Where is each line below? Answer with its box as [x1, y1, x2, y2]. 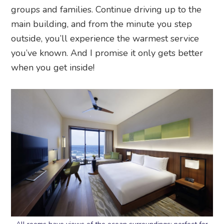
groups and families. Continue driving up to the [11, 3, 202, 15]
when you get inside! [11, 61, 95, 73]
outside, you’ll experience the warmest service [11, 32, 199, 44]
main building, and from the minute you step [11, 17, 192, 30]
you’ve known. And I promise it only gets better [11, 46, 203, 59]
